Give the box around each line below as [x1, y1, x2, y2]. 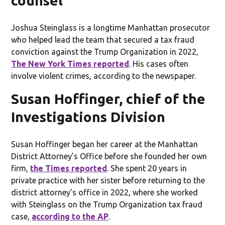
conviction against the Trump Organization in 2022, [11, 47, 199, 56]
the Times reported [30, 163, 107, 173]
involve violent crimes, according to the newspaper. [11, 71, 196, 80]
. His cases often [129, 59, 189, 68]
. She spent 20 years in [107, 163, 187, 173]
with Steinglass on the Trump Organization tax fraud [11, 199, 203, 209]
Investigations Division [11, 108, 166, 125]
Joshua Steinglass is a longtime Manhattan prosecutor [11, 23, 210, 32]
